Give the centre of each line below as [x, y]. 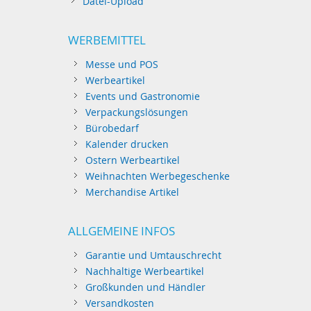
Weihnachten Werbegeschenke [158, 176]
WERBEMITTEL [107, 40]
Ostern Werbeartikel [133, 160]
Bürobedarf [112, 128]
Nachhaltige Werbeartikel [145, 271]
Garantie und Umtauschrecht [154, 255]
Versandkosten [120, 303]
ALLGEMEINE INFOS [122, 231]
